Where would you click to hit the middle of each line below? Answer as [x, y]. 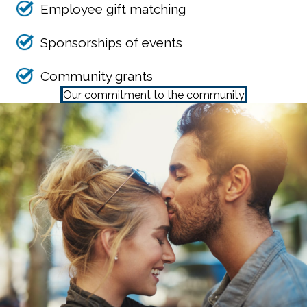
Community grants [97, 76]
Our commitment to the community [153, 95]
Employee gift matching [113, 9]
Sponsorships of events [111, 43]
